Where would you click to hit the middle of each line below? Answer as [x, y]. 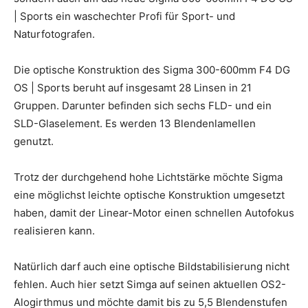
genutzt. [34, 141]
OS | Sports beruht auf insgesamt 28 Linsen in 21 [133, 87]
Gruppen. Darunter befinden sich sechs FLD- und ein [143, 105]
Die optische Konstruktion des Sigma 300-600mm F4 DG [152, 69]
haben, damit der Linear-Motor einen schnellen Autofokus [154, 212]
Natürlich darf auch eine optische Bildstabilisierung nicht [152, 266]
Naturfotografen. [54, 34]
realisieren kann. [56, 230]
